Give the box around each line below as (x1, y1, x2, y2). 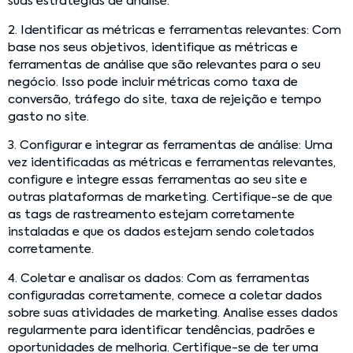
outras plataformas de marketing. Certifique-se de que (8, 191, 333, 204)
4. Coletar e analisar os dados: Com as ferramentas (8, 272, 310, 284)
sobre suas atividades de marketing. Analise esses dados (8, 307, 338, 319)
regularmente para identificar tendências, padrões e (8, 324, 315, 336)
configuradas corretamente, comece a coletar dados (8, 289, 322, 302)
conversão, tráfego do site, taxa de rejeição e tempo (8, 93, 321, 106)
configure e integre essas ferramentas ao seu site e (8, 174, 307, 187)
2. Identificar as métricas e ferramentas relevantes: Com (8, 24, 341, 36)
